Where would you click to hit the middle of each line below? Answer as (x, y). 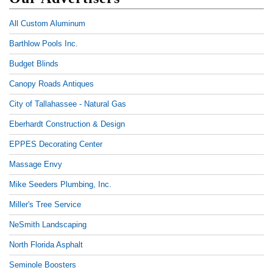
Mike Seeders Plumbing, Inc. (60, 184)
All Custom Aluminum (47, 23)
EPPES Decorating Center (56, 144)
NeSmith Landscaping (48, 225)
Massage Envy (36, 164)
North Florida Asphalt (46, 245)
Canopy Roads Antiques (51, 84)
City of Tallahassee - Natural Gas (68, 104)
